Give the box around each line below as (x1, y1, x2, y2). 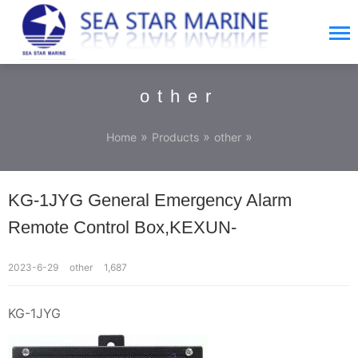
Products (151, 130, 199, 144)
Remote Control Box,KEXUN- (8, 217, 237, 237)
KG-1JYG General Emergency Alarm (8, 190, 292, 210)
